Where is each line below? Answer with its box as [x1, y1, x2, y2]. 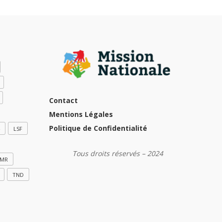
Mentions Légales [49, 110, 113, 119]
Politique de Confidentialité [49, 123, 147, 133]
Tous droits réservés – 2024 [72, 149, 163, 159]
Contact [49, 96, 78, 106]
